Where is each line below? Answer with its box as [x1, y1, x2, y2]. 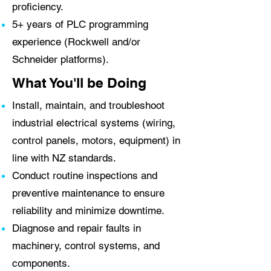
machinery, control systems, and [12, 240, 160, 252]
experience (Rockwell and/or [12, 36, 140, 48]
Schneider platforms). [12, 53, 109, 65]
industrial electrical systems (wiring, [12, 117, 175, 129]
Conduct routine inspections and [12, 169, 157, 181]
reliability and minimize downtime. [12, 204, 165, 217]
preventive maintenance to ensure [12, 187, 165, 199]
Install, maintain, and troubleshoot [12, 99, 165, 111]
